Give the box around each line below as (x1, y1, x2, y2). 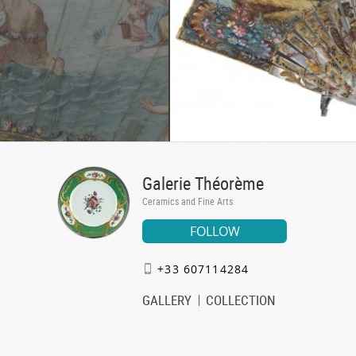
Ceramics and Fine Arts (142, 195, 233, 207)
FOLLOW (189, 222, 240, 240)
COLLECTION (206, 291, 277, 309)
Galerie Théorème (142, 172, 264, 195)
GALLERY (142, 291, 192, 309)
